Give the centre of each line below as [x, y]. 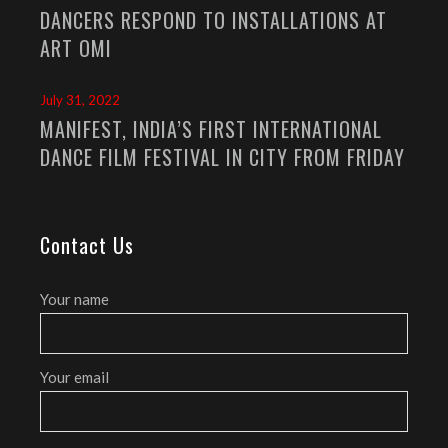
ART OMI [76, 48]
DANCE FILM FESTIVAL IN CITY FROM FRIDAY [222, 157]
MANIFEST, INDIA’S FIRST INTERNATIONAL [211, 129]
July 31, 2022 [80, 100]
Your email [74, 377]
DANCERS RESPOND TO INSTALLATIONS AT [213, 20]
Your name [74, 299]
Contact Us [87, 245]
